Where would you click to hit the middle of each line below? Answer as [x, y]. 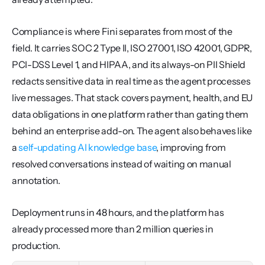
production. [36, 245]
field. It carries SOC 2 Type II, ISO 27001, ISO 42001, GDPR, [132, 48]
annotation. [36, 180]
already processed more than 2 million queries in [113, 229]
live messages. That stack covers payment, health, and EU [132, 98]
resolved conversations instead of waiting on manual [122, 164]
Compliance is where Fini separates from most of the [122, 31]
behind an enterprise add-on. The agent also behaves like [132, 131]
